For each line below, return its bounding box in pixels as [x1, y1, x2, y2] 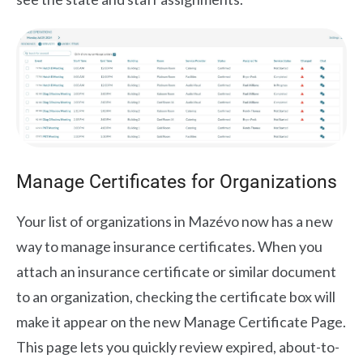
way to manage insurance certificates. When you [16, 237, 322, 256]
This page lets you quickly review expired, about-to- [16, 338, 340, 357]
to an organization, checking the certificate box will [16, 288, 335, 306]
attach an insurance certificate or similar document [16, 263, 336, 281]
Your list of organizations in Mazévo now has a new [16, 212, 333, 231]
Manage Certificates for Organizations [16, 171, 337, 194]
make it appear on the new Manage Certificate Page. [16, 313, 346, 331]
